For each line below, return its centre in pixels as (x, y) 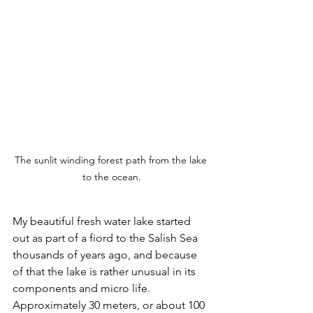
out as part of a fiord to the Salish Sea (107, 238)
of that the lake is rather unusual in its (105, 271)
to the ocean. (112, 177)
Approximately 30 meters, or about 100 (110, 305)
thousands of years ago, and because (106, 255)
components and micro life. (83, 288)
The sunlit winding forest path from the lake (112, 160)
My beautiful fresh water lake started (103, 221)
